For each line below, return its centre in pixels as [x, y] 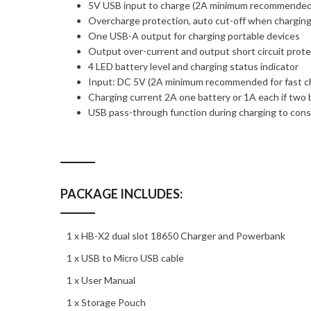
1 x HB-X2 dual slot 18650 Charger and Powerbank [173, 236]
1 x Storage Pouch [103, 302]
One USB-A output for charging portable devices [194, 36]
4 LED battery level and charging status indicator [193, 66]
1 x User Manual [98, 280]
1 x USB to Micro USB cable [122, 258]
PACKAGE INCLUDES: [121, 194]
